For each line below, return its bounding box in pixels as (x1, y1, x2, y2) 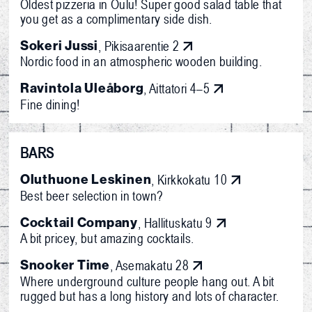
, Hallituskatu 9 (137, 214, 212, 231)
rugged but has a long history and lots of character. (19, 287, 279, 304)
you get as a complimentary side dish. (19, 10, 212, 26)
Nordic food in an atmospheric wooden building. (19, 53, 263, 70)
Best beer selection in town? (19, 187, 164, 203)
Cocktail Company (19, 214, 138, 231)
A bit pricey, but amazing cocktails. (19, 230, 194, 247)
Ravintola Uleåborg (19, 80, 144, 97)
